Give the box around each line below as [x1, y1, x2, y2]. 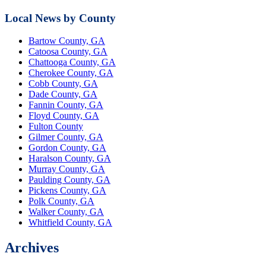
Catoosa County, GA [28, 46, 107, 57]
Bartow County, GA [28, 36, 105, 46]
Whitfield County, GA [28, 217, 112, 228]
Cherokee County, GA [28, 68, 113, 78]
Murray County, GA [28, 164, 105, 175]
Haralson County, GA [28, 153, 111, 164]
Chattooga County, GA [28, 57, 116, 68]
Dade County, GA [28, 89, 97, 100]
